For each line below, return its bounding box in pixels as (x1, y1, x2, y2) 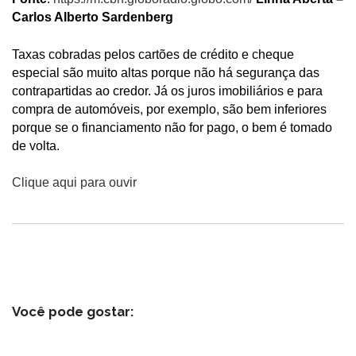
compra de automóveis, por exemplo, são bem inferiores (12, 102, 327, 116)
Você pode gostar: (12, 304, 133, 320)
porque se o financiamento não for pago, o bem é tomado (12, 120, 332, 134)
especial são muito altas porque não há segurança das (12, 65, 319, 79)
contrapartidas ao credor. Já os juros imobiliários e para (12, 83, 323, 98)
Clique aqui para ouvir (12, 176, 137, 190)
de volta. (12, 138, 60, 153)
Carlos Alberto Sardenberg (12, 10, 173, 25)
